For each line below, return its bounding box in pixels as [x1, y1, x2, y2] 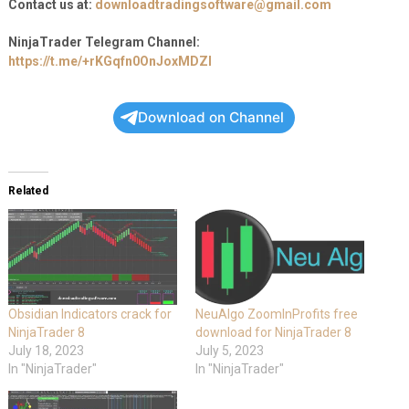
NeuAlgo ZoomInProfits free [194, 307, 358, 322]
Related [7, 184, 48, 197]
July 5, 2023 [194, 343, 264, 359]
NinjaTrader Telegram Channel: [7, 34, 200, 49]
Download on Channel [138, 108, 285, 126]
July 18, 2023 [7, 343, 84, 359]
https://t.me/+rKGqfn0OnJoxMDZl [7, 53, 212, 68]
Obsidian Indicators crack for [7, 307, 172, 322]
